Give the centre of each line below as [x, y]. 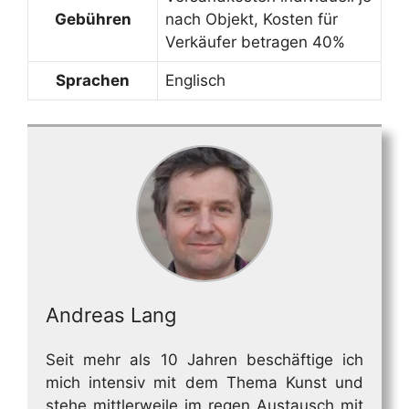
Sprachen [93, 80]
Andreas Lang [111, 315]
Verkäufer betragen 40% [255, 42]
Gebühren [93, 19]
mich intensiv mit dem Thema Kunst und [204, 382]
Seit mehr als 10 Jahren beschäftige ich [204, 359]
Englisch [195, 80]
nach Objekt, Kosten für [252, 19]
